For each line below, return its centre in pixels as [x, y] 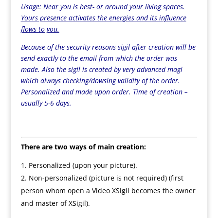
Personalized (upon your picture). [83, 165]
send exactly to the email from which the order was [99, 58]
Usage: [32, 7]
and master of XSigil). [55, 203]
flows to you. [40, 29]
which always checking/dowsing [69, 81]
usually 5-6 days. [46, 103]
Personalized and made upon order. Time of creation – [104, 92]
